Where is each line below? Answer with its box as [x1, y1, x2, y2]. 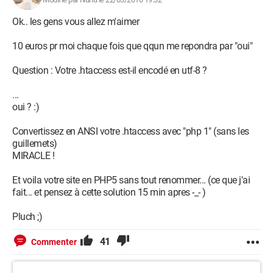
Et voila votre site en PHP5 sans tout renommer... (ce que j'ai [12, 174, 250, 186]
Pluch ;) [12, 211, 42, 222]
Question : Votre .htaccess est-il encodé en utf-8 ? [12, 65, 207, 76]
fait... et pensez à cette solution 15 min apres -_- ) [12, 186, 206, 198]
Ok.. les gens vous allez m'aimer [12, 16, 139, 27]
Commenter [31, 237, 77, 247]
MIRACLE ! [12, 150, 55, 161]
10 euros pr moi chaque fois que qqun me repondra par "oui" [12, 40, 252, 52]
